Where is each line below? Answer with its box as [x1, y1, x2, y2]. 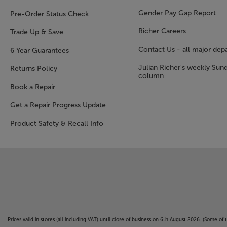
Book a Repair [10, 83, 55, 92]
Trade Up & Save [10, 28, 63, 37]
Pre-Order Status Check [10, 10, 89, 19]
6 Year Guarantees [10, 46, 69, 55]
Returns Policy [10, 64, 57, 73]
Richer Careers [138, 27, 186, 36]
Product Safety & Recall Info [10, 119, 103, 128]
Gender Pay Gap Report [138, 9, 216, 18]
